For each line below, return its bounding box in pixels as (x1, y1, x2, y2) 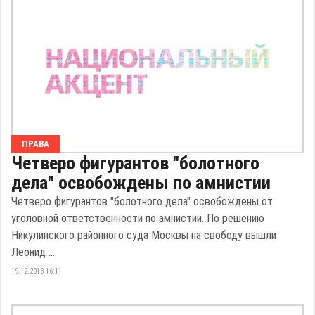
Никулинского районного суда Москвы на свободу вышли (11, 229, 276, 242)
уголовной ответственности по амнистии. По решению (11, 212, 264, 225)
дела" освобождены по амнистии (11, 172, 271, 193)
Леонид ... (11, 245, 55, 259)
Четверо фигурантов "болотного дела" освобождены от (11, 195, 273, 208)
